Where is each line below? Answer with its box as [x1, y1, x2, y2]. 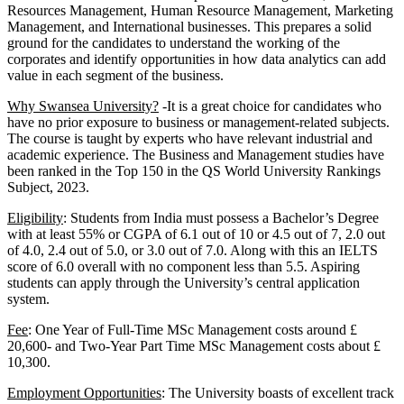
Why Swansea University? [7, 97, 159, 114]
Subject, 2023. [7, 179, 89, 195]
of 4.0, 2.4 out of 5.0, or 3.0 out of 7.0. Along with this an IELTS [7, 242, 378, 258]
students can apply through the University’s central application [7, 274, 360, 290]
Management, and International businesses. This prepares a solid [7, 18, 372, 34]
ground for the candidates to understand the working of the [7, 34, 340, 50]
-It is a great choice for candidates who [159, 97, 381, 114]
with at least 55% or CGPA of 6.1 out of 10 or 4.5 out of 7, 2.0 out [7, 225, 385, 242]
